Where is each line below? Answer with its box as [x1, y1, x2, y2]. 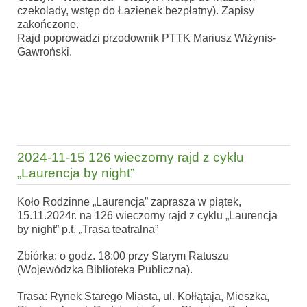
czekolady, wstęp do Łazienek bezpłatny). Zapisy [17, 4, 254, 16]
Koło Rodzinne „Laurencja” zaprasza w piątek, [17, 195, 241, 208]
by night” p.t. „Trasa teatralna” [17, 223, 158, 235]
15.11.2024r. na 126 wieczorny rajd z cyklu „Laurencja [17, 209, 278, 221]
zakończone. [17, 18, 79, 30]
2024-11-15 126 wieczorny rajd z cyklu [17, 150, 244, 165]
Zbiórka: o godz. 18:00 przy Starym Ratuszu [17, 249, 229, 262]
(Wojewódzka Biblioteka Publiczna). [17, 263, 193, 275]
